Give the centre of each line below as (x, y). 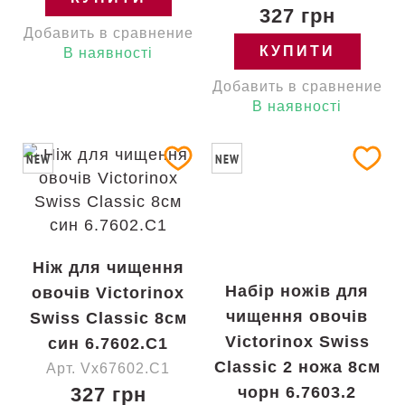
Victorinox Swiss (297, 342)
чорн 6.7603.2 (297, 392)
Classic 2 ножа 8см (297, 367)
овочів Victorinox (108, 293)
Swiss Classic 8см (108, 318)
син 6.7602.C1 (108, 344)
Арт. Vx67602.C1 (108, 368)
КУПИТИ (297, 51)
